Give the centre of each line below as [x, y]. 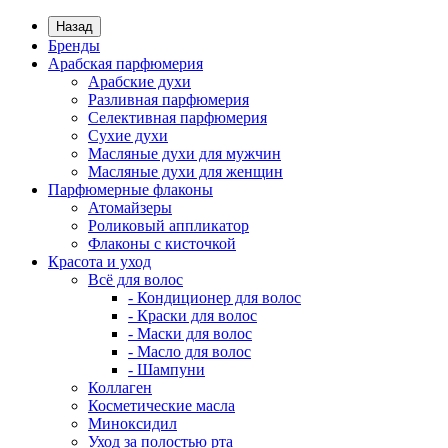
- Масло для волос [189, 351]
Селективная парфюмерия [177, 117]
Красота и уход [99, 261]
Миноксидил [132, 423]
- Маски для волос [190, 333]
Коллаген [120, 387]
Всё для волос [135, 279]
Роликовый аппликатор [168, 225]
